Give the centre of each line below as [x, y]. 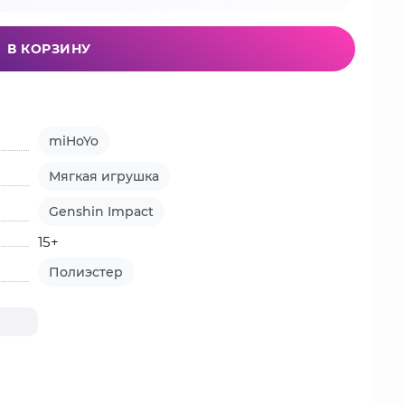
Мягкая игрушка [104, 176]
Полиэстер [86, 272]
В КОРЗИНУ [49, 49]
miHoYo [74, 141]
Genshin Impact [102, 212]
